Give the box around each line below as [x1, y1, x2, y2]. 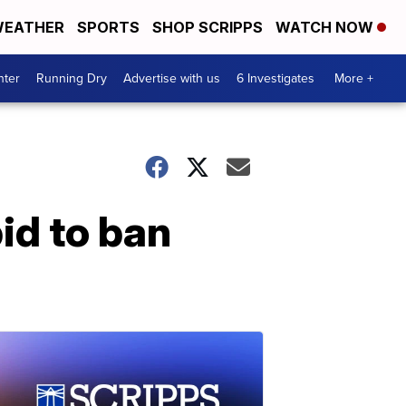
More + [334, 69, 373, 88]
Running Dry [36, 69, 107, 88]
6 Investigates [237, 69, 314, 88]
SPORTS [77, 18, 140, 36]
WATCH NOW [275, 18, 377, 36]
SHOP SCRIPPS [152, 18, 263, 36]
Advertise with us [123, 69, 220, 88]
